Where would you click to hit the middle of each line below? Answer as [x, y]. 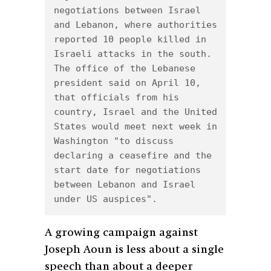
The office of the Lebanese [125, 68]
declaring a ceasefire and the [133, 155]
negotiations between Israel [127, 10]
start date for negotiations [127, 170]
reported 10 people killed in [130, 39]
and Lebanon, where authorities [135, 24]
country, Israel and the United [135, 112]
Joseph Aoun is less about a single [134, 250]
